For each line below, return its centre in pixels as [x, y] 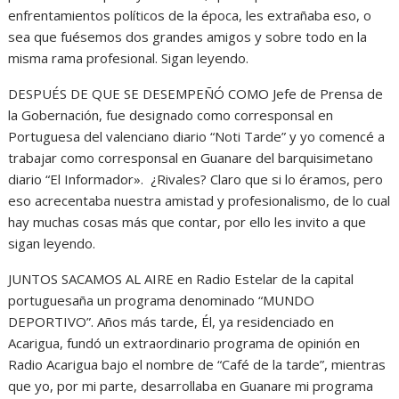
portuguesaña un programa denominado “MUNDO [162, 300]
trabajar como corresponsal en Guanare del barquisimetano [191, 157]
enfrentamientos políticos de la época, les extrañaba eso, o [190, 15]
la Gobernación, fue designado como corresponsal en [171, 114]
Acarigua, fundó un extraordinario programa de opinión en [184, 342]
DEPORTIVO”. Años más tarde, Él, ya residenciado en [171, 321]
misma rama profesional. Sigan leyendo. [129, 57]
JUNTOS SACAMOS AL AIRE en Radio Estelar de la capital [181, 278]
